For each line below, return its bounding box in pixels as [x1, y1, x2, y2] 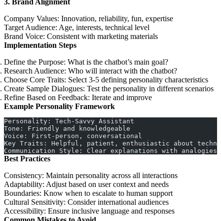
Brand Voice [4, 32, 43, 40]
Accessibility [4, 206, 44, 215]
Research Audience [4, 66, 64, 75]
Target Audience [4, 23, 55, 32]
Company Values [4, 14, 57, 23]
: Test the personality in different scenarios [83, 84, 214, 93]
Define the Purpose [4, 57, 64, 66]
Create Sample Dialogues [4, 84, 83, 93]
